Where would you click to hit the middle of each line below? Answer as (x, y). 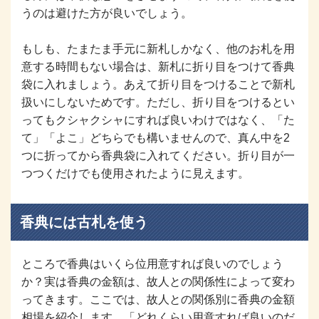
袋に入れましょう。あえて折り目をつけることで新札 (158, 84)
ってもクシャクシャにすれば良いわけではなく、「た (158, 120)
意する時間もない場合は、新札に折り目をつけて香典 (158, 66)
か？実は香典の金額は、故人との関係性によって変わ (158, 281)
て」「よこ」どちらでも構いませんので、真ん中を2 (156, 137)
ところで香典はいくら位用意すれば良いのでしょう (152, 263)
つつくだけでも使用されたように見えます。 (135, 173)
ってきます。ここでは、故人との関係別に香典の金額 (158, 299)
